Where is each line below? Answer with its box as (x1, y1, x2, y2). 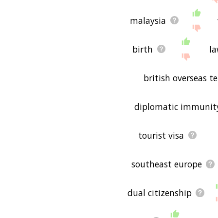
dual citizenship (127, 186, 192, 199)
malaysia (129, 14, 166, 26)
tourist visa (138, 129, 184, 141)
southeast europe (131, 158, 202, 170)
